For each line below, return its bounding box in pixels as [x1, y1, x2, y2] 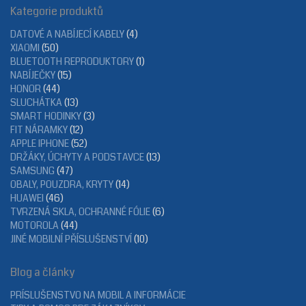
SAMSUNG [10, 163, 55, 178]
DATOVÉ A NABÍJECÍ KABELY [10, 27, 124, 41]
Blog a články [10, 264, 74, 280]
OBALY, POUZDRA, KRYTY [10, 177, 113, 191]
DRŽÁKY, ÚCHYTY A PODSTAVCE [10, 150, 144, 164]
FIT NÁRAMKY [10, 122, 68, 137]
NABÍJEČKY [10, 68, 55, 82]
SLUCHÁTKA [10, 95, 62, 109]
